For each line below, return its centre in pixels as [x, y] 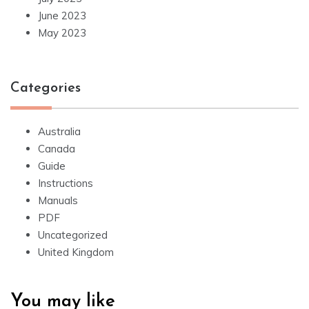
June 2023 [62, 16]
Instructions [66, 183]
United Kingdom [76, 252]
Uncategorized [73, 235]
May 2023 [62, 33]
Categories [46, 89]
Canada [57, 149]
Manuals [58, 201]
